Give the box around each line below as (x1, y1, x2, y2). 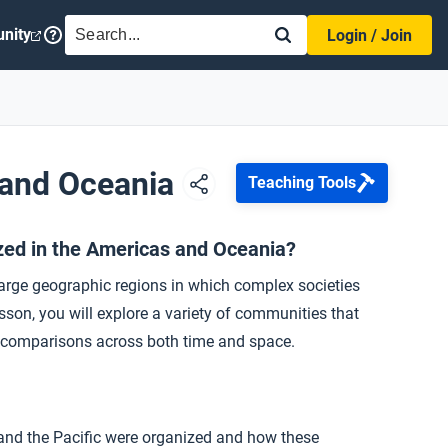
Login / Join (327, 26, 412, 45)
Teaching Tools (248, 173, 356, 192)
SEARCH (75, 16, 135, 35)
